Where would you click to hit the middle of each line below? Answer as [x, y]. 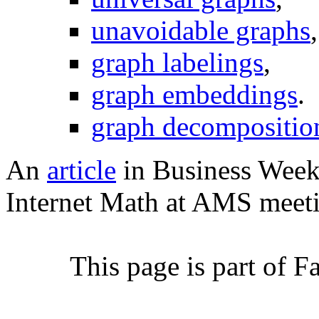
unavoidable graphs [201, 30]
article [82, 169]
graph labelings [177, 62]
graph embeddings [194, 94]
